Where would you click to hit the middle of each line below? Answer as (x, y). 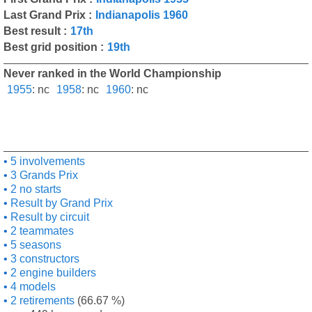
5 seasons (34, 245)
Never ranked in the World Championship (112, 73)
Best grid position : (54, 47)
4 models (32, 287)
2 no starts (34, 189)
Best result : (35, 31)
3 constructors (44, 259)
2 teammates (41, 231)
